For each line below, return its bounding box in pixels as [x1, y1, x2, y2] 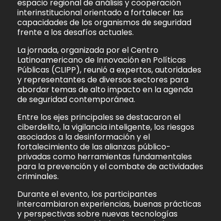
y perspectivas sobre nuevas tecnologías [17, 208, 178, 220]
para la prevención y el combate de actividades [17, 161, 203, 173]
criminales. [17, 171, 59, 183]
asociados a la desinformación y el [17, 131, 150, 143]
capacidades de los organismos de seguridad [17, 16, 191, 28]
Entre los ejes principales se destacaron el [17, 111, 181, 123]
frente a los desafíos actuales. [17, 26, 134, 38]
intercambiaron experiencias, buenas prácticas [17, 198, 201, 210]
